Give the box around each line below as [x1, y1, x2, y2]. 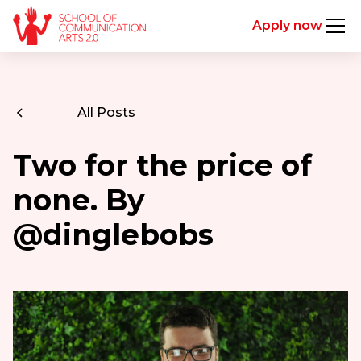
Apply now [252, 18, 323, 33]
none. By [12, 182, 145, 218]
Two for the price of [12, 147, 312, 183]
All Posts [77, 105, 135, 120]
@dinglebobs [12, 217, 214, 252]
